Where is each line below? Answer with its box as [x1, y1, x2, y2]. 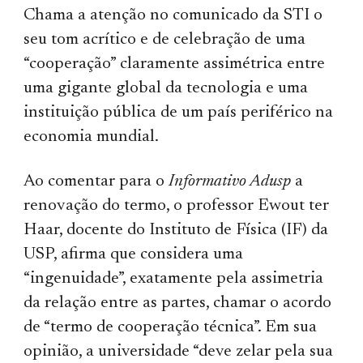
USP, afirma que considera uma [23, 246, 244, 263]
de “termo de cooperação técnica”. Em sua [23, 318, 318, 336]
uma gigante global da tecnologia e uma [23, 79, 309, 97]
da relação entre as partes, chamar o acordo [23, 294, 332, 312]
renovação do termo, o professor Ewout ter [23, 197, 330, 215]
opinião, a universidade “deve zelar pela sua [23, 343, 334, 361]
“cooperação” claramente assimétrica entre [23, 55, 326, 73]
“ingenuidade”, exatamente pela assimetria [23, 270, 324, 288]
